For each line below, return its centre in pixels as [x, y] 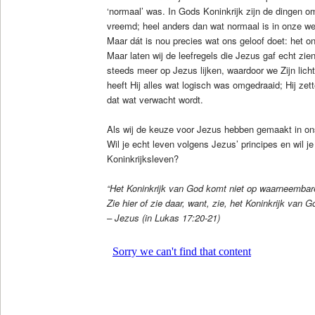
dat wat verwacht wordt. [155, 99]
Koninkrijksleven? [142, 159]
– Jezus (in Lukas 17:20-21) [163, 218]
